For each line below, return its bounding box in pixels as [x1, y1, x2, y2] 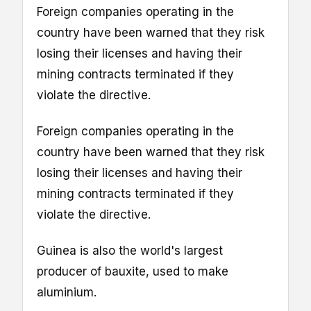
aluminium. [37, 285, 96, 300]
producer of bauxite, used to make [37, 264, 228, 279]
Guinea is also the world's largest [37, 244, 223, 258]
